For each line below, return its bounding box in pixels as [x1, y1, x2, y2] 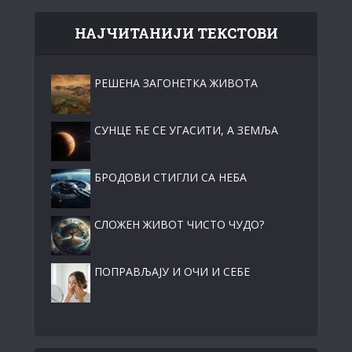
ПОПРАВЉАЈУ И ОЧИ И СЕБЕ [94, 263, 250, 279]
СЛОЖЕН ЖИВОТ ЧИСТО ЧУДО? [94, 216, 264, 232]
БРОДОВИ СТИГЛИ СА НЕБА [94, 169, 247, 185]
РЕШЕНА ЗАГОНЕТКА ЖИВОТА [94, 75, 258, 90]
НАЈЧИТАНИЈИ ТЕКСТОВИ [74, 23, 278, 42]
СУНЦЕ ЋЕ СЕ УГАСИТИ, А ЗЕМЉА [94, 122, 278, 137]
